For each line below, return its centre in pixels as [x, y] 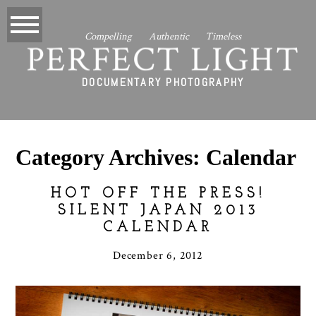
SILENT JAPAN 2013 [158, 211]
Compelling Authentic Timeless [163, 37]
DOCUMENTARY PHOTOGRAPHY [163, 82]
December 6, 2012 [158, 256]
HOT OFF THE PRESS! [158, 194]
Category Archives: [111, 157]
